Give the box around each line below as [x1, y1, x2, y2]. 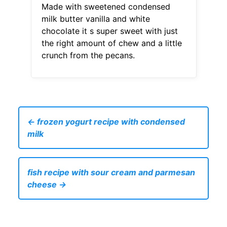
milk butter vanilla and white [41, 14, 150, 24]
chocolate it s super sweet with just [41, 26, 178, 36]
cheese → [27, 179, 66, 190]
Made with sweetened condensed [41, 2, 170, 12]
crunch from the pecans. [41, 50, 135, 61]
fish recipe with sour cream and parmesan [27, 167, 195, 178]
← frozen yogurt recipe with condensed [27, 117, 185, 127]
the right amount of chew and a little [41, 38, 182, 49]
